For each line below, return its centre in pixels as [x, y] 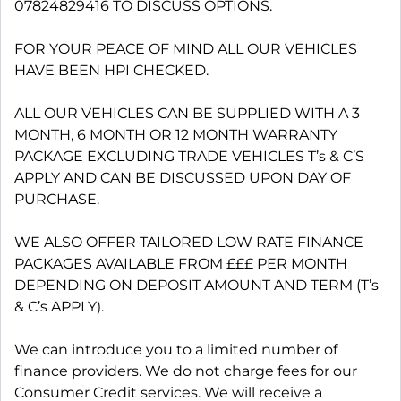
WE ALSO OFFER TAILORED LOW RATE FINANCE [189, 242]
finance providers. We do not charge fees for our [186, 371]
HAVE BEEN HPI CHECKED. [111, 70]
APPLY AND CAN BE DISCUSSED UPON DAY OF [183, 178]
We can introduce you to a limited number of [176, 350]
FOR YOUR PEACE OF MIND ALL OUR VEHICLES [186, 49]
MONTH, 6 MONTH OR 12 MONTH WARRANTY [176, 135]
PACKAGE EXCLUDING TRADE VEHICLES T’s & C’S [189, 156]
